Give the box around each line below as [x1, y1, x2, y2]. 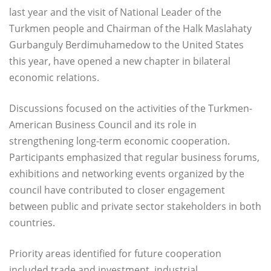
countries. [9, 215, 55, 229]
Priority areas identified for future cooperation [9, 246, 221, 260]
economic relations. [9, 70, 99, 84]
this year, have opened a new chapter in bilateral [9, 54, 230, 68]
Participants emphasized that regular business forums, [9, 150, 260, 164]
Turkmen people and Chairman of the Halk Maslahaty [9, 21, 252, 35]
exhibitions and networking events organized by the [9, 166, 244, 180]
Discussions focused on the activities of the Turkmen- [9, 101, 252, 115]
